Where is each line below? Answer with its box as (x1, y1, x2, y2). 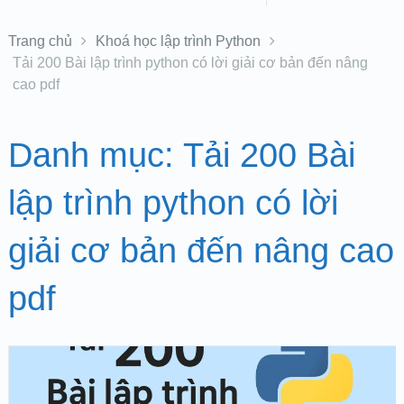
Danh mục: (7, 136, 183, 174)
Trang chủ (7, 33, 72, 49)
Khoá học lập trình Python (95, 33, 261, 49)
